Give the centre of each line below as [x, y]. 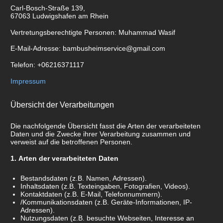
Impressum [28, 81]
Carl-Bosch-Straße [40, 8]
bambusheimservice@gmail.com [114, 49]
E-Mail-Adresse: [36, 49]
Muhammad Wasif [147, 32]
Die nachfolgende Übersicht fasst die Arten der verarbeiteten [106, 126]
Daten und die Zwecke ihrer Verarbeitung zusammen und [101, 134]
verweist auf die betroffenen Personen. [71, 142]
